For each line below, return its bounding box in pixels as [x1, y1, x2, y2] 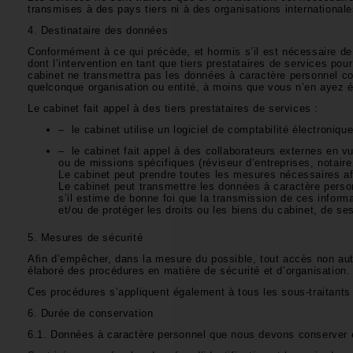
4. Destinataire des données [28, 24, 172, 36]
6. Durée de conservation [28, 307, 157, 319]
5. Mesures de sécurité [28, 231, 147, 243]
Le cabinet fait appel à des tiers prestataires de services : [28, 102, 322, 114]
